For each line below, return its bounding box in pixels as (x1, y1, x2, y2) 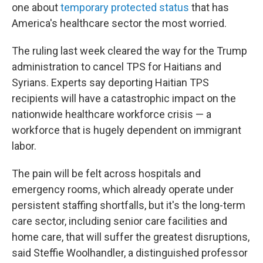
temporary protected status (60, 1, 189, 14)
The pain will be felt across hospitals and (12, 167, 201, 180)
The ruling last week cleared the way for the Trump (12, 45, 247, 57)
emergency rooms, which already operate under (12, 183, 234, 195)
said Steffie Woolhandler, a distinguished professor (12, 247, 248, 259)
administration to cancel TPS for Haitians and (12, 60, 221, 73)
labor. (12, 140, 36, 152)
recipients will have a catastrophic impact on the (12, 92, 236, 104)
